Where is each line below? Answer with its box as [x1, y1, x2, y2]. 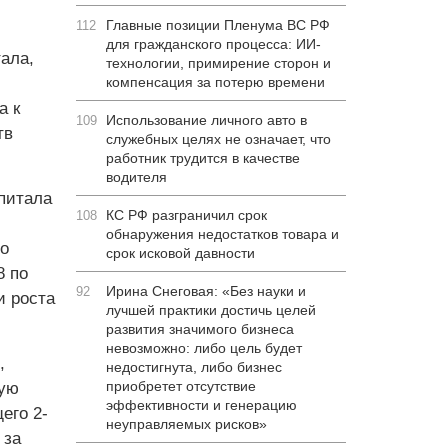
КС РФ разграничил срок [106, 207, 267, 223]
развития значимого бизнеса [106, 321, 294, 337]
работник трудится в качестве [106, 150, 300, 166]
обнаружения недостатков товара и [106, 226, 339, 242]
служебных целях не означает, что [106, 131, 331, 147]
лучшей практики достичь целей [106, 302, 316, 318]
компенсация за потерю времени [106, 74, 325, 90]
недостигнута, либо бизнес [106, 359, 282, 375]
